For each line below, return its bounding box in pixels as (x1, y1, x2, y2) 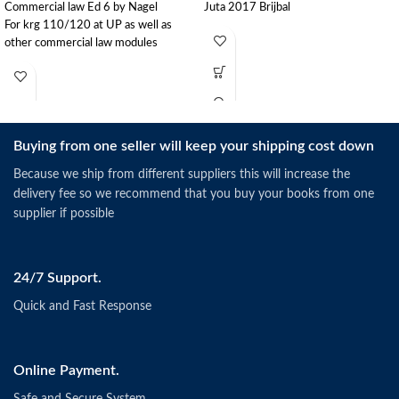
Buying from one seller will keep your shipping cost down (13, 138, 374, 153)
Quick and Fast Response (13, 299, 151, 313)
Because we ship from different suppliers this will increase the (13, 167, 350, 181)
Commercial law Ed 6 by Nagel (4, 2, 158, 13)
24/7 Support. (13, 270, 102, 285)
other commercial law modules (4, 37, 158, 49)
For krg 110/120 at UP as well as (4, 20, 172, 31)
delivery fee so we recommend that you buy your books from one (13, 187, 374, 200)
